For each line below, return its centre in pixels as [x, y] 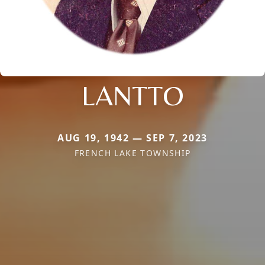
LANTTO [132, 95]
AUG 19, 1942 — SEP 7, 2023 [132, 138]
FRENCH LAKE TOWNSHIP [132, 153]
